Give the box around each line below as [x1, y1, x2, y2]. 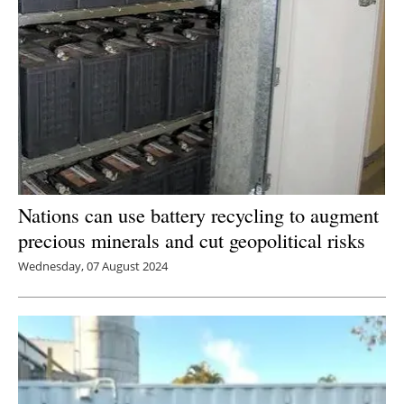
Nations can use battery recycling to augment [18, 201, 379, 229]
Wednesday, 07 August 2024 [18, 258, 168, 275]
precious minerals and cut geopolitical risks [18, 226, 365, 254]
